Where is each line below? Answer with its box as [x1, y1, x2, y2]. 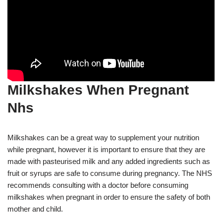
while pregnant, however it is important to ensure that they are [7, 145, 205, 154]
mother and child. [7, 204, 63, 213]
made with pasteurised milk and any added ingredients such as [7, 157, 210, 166]
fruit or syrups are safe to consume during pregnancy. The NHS [7, 168, 212, 177]
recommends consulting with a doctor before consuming [7, 180, 188, 189]
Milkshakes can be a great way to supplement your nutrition [7, 133, 199, 142]
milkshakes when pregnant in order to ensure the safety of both [7, 192, 210, 201]
